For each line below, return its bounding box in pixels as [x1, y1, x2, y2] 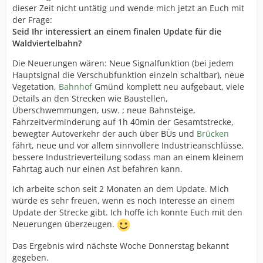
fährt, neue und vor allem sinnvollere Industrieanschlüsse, [12, 140, 244, 151]
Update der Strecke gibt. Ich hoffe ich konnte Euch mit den [12, 207, 242, 218]
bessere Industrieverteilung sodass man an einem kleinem [12, 151, 244, 163]
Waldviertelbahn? [12, 38, 82, 49]
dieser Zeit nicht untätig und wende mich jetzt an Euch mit [12, 2, 244, 14]
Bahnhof [59, 81, 92, 92]
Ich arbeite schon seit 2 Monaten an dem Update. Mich [12, 183, 229, 194]
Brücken [197, 128, 229, 139]
